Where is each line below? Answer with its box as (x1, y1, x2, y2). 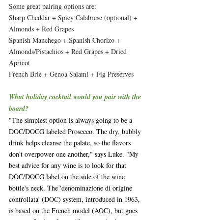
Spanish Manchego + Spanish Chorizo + (9, 35, 122, 45)
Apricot (9, 57, 30, 67)
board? (9, 103, 28, 113)
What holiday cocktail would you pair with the (9, 91, 143, 102)
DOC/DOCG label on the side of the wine (9, 171, 127, 181)
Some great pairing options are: (9, 1, 96, 11)
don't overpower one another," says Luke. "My (9, 149, 140, 159)
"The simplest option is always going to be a (9, 115, 134, 125)
